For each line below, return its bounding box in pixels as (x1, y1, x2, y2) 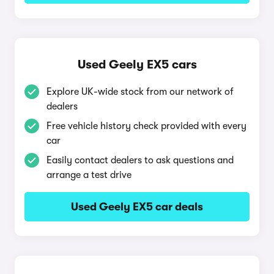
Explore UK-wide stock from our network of (46, 86, 234, 97)
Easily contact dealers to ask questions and (46, 155, 234, 166)
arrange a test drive (46, 169, 131, 180)
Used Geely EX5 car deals (71, 201, 203, 213)
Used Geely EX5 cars (77, 57, 197, 72)
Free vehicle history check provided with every (46, 120, 246, 131)
